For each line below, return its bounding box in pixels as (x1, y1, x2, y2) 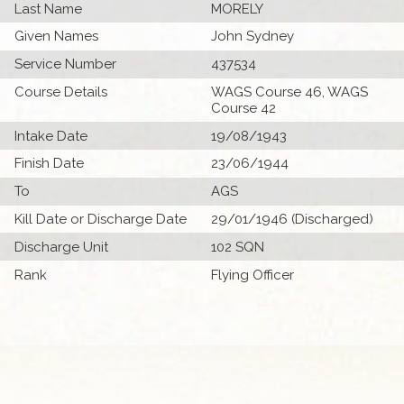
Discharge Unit (14, 238, 109, 255)
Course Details (14, 83, 108, 100)
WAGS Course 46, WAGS (211, 83, 368, 100)
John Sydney (211, 28, 294, 45)
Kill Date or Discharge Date (14, 211, 188, 228)
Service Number (14, 56, 117, 73)
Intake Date (14, 127, 88, 144)
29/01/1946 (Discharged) (211, 211, 373, 228)
